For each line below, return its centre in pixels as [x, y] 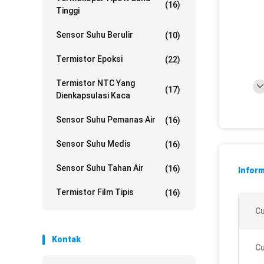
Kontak [66, 239]
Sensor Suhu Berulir [95, 35]
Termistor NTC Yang [95, 83]
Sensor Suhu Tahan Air [100, 168]
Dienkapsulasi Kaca [93, 95]
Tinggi [68, 11]
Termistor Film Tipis [95, 192]
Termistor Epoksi [89, 59]
